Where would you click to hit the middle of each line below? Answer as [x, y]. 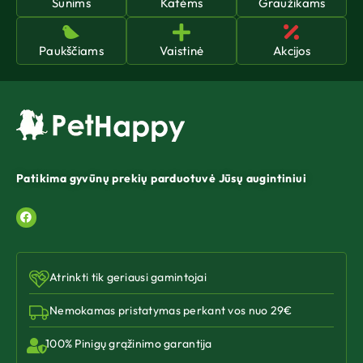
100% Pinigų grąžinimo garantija [129, 344]
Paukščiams [71, 50]
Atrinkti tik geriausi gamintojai [128, 278]
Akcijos [292, 50]
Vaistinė [181, 50]
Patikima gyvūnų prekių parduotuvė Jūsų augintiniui [161, 178]
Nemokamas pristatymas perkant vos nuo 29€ [171, 311]
